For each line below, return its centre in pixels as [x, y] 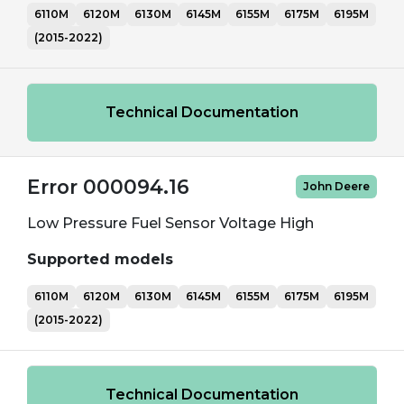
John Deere [336, 186]
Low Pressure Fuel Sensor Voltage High [170, 223]
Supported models [100, 259]
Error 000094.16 [108, 187]
